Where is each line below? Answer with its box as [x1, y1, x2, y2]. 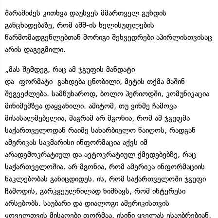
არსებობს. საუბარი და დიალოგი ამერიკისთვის [5, 198, 169, 208]
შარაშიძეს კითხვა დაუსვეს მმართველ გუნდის [5, 8, 166, 18]
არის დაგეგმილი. [5, 44, 66, 54]
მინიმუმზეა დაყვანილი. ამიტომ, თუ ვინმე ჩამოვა [5, 101, 177, 110]
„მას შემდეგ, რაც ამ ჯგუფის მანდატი [5, 64, 135, 74]
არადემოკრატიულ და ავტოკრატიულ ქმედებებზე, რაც [5, 149, 196, 159]
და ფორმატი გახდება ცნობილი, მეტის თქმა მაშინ [5, 76, 185, 86]
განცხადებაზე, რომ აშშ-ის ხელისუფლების [5, 20, 154, 30]
